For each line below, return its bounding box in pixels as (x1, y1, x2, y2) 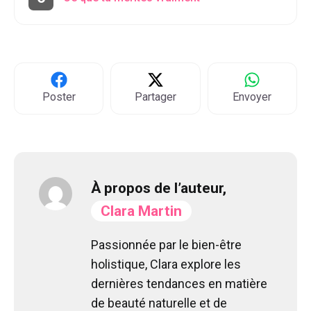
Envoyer (233, 90, 272, 103)
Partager (134, 90, 176, 103)
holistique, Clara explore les (91, 256, 241, 271)
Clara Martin (101, 202, 182, 219)
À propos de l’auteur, (91, 179, 226, 196)
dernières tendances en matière (91, 276, 267, 291)
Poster (42, 90, 76, 103)
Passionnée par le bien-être (91, 237, 242, 252)
